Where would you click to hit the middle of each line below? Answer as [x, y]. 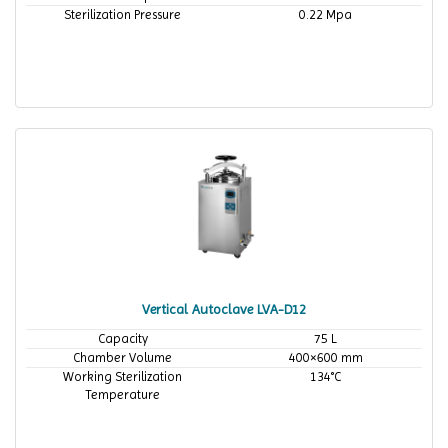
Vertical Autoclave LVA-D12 [224, 309]
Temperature [122, 394]
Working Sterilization [122, 376]
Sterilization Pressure [122, 14]
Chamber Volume [122, 357]
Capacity [122, 338]
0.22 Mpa [325, 14]
